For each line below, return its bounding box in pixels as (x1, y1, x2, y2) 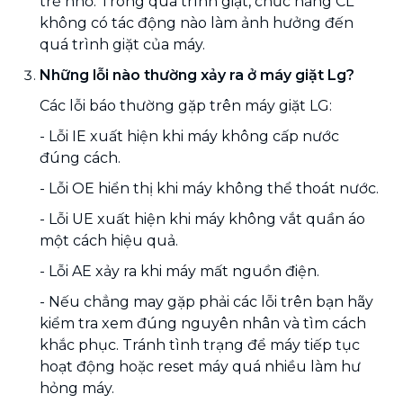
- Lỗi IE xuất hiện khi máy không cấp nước (40, 127, 339, 145)
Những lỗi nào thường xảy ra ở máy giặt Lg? (40, 66, 354, 84)
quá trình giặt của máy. (40, 35, 205, 53)
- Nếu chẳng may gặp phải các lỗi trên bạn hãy (40, 292, 373, 310)
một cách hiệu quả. (40, 231, 178, 249)
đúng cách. (40, 148, 121, 166)
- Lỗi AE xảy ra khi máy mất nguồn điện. (40, 262, 319, 280)
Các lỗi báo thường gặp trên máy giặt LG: (40, 96, 332, 114)
